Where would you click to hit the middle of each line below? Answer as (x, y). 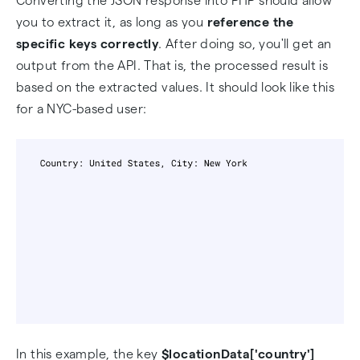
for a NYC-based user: (83, 109)
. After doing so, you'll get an (245, 44)
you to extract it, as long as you (112, 22)
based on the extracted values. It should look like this (175, 87)
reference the (250, 22)
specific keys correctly (88, 44)
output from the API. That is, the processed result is (172, 65)
